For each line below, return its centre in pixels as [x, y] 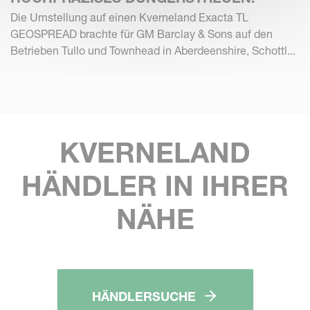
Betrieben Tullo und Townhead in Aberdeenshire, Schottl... [153, 50]
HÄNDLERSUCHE [144, 296]
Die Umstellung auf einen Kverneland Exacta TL [129, 17]
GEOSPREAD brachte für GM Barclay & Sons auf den [142, 34]
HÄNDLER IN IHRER [155, 185]
